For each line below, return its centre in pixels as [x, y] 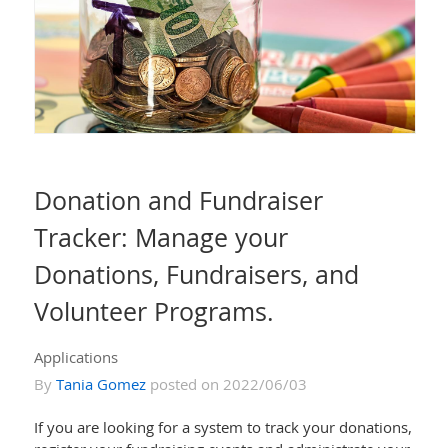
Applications [75, 357]
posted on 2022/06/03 [226, 384]
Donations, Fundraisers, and [196, 274]
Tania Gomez [100, 384]
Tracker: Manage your [160, 237]
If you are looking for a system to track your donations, [222, 427]
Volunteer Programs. [153, 311]
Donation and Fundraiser [178, 200]
